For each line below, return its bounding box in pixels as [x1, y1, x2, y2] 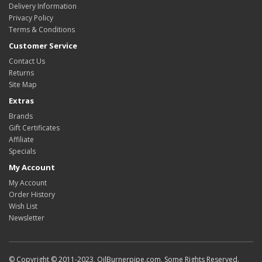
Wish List [9, 201, 37, 211]
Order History [9, 189, 55, 199]
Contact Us [9, 56, 45, 66]
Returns [9, 68, 34, 78]
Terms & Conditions [9, 25, 75, 35]
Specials [9, 146, 36, 156]
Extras [9, 95, 34, 106]
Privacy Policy [9, 13, 53, 23]
